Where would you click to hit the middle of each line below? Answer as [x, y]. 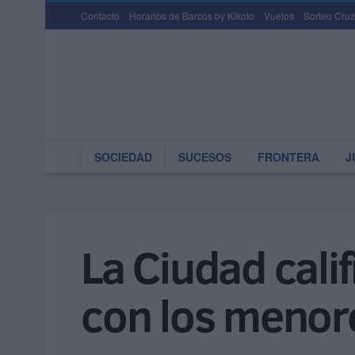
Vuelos [279, 15]
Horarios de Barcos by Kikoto [192, 15]
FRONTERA [288, 157]
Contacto [100, 15]
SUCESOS [205, 157]
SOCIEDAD [123, 157]
